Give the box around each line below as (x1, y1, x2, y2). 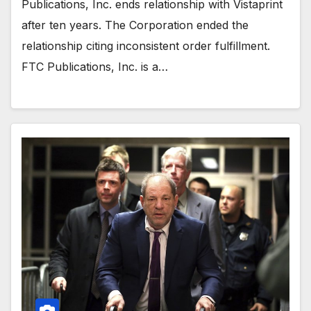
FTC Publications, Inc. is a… (22, 59, 168, 74)
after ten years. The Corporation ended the (22, 17, 249, 32)
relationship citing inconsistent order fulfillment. (22, 38, 270, 53)
